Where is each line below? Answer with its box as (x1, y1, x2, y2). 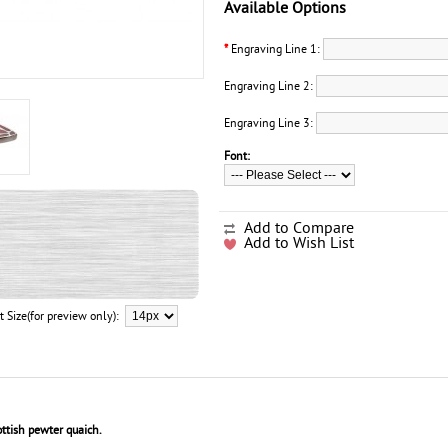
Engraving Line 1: (228, 42, 323, 56)
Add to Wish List (244, 233, 354, 252)
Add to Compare (244, 218, 354, 237)
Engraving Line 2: (224, 79, 316, 93)
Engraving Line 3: (224, 116, 316, 130)
